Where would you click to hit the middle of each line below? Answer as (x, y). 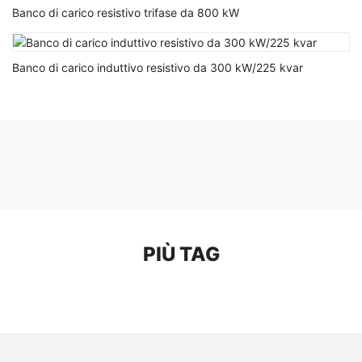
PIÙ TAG (181, 255)
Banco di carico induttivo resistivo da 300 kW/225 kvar (158, 68)
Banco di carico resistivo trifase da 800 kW (126, 13)
